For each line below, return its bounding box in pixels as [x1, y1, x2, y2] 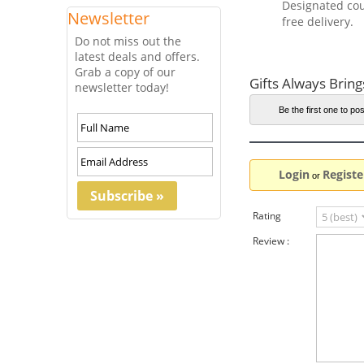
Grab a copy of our [75, 64, 175, 80]
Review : [253, 234, 289, 248]
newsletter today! [75, 80, 169, 95]
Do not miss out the [75, 33, 181, 49]
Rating [253, 209, 281, 223]
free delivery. [282, 14, 353, 29]
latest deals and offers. [75, 49, 200, 64]
